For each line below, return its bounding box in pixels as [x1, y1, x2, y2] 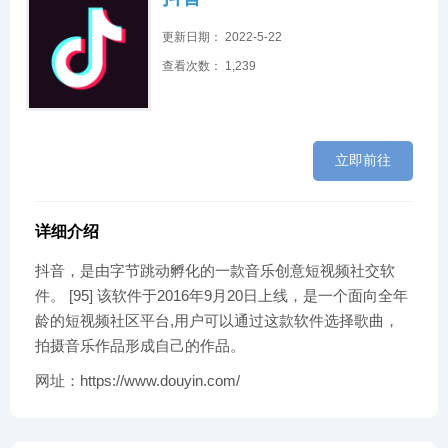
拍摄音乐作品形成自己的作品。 [35, 337, 245, 355]
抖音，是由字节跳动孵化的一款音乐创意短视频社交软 [35, 262, 395, 280]
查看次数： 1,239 [161, 59, 256, 74]
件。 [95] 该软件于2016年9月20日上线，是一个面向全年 [35, 287, 408, 305]
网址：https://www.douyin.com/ [35, 372, 240, 390]
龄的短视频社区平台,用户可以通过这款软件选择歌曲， [35, 312, 399, 330]
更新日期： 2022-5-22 [161, 30, 282, 45]
